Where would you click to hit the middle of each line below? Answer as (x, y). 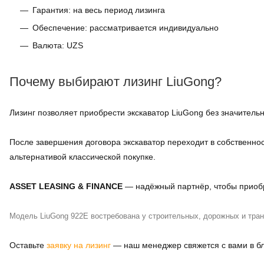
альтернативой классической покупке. (82, 157)
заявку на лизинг (79, 245)
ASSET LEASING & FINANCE (66, 186)
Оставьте (28, 245)
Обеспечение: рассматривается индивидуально (126, 28)
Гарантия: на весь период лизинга (99, 10)
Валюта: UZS (58, 45)
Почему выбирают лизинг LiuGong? (115, 82)
